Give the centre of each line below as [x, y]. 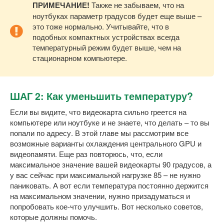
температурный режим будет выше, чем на [107, 47]
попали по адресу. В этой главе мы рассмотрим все [99, 132]
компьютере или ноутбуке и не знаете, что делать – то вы [110, 122]
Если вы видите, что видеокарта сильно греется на [98, 111]
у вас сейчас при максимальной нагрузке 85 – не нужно [105, 174]
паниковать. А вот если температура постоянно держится [109, 185]
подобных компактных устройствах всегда [106, 36]
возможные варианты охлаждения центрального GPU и [106, 143]
